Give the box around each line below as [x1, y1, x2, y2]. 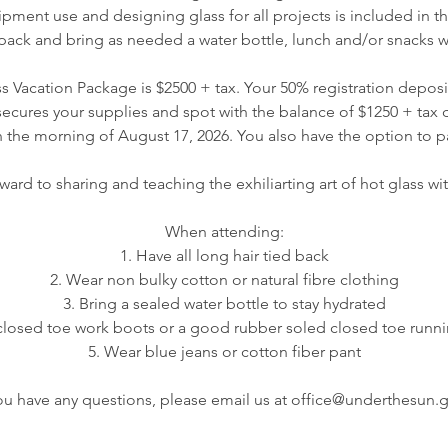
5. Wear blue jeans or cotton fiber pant [87, 342, 361, 362]
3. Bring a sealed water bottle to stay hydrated [62, 294, 386, 314]
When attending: [164, 222, 284, 242]
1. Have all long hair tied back [119, 246, 329, 266]
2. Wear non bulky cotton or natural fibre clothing [49, 270, 399, 290]
